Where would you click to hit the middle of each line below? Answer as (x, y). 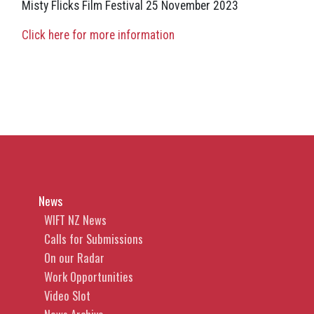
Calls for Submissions (94, 239)
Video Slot (67, 296)
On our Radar (74, 258)
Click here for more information (98, 35)
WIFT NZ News (75, 220)
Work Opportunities (89, 277)
